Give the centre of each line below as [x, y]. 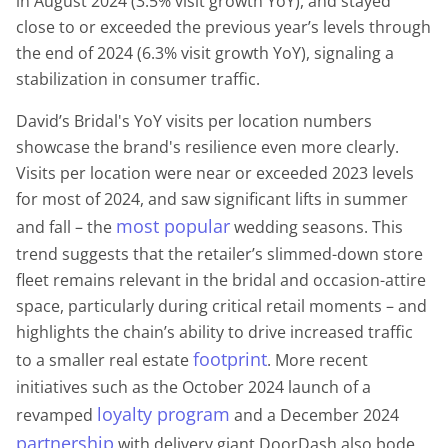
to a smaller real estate [104, 359]
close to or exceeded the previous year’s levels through [223, 26]
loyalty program [163, 413]
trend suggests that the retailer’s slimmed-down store [219, 253]
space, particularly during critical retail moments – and [221, 305]
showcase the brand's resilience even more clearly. [207, 146]
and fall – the [66, 226]
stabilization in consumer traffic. [140, 78]
